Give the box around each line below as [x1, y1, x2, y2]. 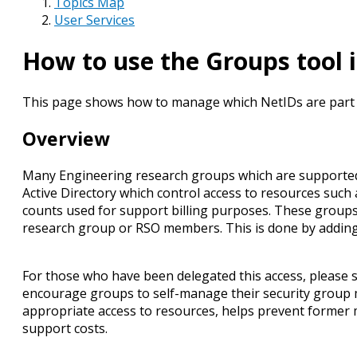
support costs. [22, 320, 108, 338]
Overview [22, 126, 110, 152]
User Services [54, 11, 135, 29]
